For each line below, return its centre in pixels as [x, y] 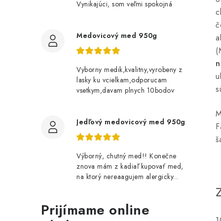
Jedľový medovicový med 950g [131, 122]
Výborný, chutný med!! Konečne [127, 156]
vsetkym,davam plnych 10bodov [125, 90]
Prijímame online [95, 210]
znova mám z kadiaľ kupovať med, [130, 166]
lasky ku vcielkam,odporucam [122, 80]
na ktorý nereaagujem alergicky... [128, 176]
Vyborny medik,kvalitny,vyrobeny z [129, 69]
